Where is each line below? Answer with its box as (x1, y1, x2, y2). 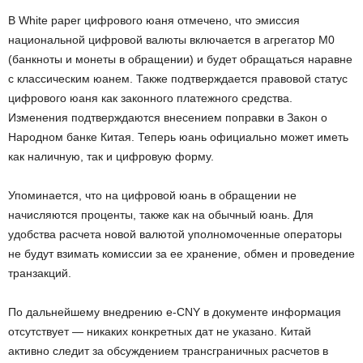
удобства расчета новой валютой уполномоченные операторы (8, 227, 342, 241)
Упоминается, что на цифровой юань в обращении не (8, 188, 297, 202)
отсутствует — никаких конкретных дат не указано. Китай (8, 324, 311, 338)
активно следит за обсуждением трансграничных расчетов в (8, 344, 328, 357)
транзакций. (8, 266, 71, 280)
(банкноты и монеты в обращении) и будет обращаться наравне (8, 52, 352, 66)
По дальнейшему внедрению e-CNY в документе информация (8, 305, 341, 318)
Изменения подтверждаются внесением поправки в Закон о (8, 110, 327, 124)
